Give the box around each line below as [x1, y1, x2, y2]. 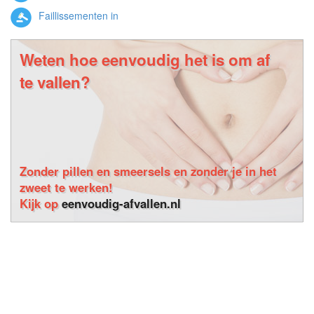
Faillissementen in [36, 8, 118, 23]
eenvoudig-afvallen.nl [62, 194, 181, 212]
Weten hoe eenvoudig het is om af [20, 48, 270, 71]
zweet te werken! [20, 178, 113, 196]
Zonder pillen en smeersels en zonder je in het [20, 162, 277, 179]
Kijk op [20, 194, 62, 212]
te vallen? [20, 70, 90, 93]
